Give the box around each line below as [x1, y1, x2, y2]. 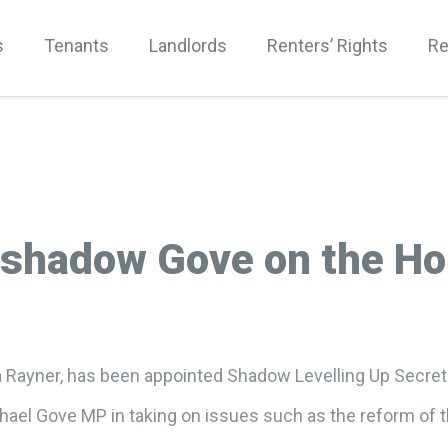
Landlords [149, 35, 227, 56]
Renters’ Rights [267, 35, 388, 56]
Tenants [44, 35, 109, 56]
